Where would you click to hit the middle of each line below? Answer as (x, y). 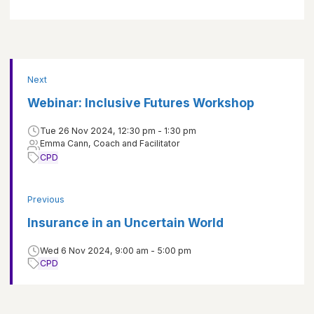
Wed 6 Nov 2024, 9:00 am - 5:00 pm (116, 251)
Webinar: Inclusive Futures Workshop (141, 103)
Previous (46, 200)
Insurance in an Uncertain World (125, 223)
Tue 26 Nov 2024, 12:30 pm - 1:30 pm (118, 131)
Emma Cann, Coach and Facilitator (110, 144)
